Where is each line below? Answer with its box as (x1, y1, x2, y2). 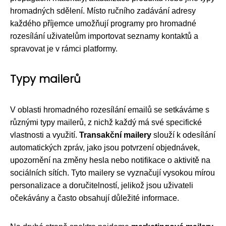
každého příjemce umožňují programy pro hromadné (10, 19, 196, 28)
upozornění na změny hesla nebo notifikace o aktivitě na (10, 156, 210, 164)
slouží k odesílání (151, 131, 215, 139)
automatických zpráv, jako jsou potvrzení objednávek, (10, 143, 200, 152)
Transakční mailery (79, 131, 151, 139)
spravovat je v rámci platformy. (10, 44, 118, 53)
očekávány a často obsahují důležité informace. (10, 194, 179, 202)
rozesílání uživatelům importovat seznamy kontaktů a (10, 32, 198, 40)
